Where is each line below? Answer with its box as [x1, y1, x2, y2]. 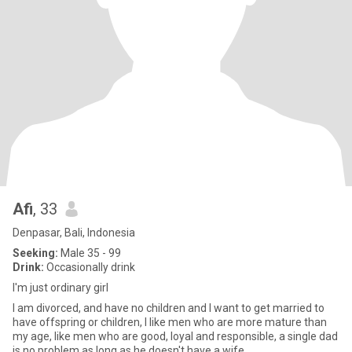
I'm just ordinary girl [13, 281, 108, 294]
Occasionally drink [44, 261, 135, 273]
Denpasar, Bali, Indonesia [13, 226, 135, 239]
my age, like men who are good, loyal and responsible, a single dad [13, 330, 338, 343]
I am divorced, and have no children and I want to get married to [13, 302, 324, 314]
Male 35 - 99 [58, 247, 121, 259]
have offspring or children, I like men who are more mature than [13, 316, 327, 328]
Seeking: [13, 247, 58, 259]
